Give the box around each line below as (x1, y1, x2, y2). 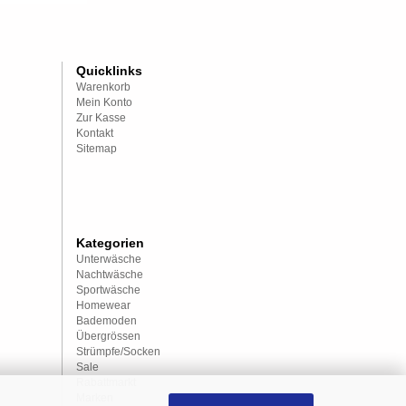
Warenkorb (75, 81, 130, 93)
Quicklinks (75, 63, 142, 78)
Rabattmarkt (75, 376, 136, 389)
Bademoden (75, 314, 137, 327)
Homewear (75, 299, 130, 312)
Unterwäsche (75, 253, 141, 266)
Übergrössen (75, 330, 140, 343)
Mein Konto (75, 96, 132, 109)
